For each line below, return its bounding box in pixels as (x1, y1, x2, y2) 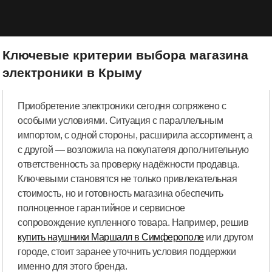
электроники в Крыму (2, 66, 143, 80)
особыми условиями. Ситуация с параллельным (18, 115, 223, 126)
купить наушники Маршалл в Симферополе (18, 232, 204, 243)
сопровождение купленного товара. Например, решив (18, 217, 249, 228)
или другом (203, 232, 254, 243)
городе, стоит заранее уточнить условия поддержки (18, 246, 236, 257)
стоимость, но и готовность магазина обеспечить (18, 188, 223, 199)
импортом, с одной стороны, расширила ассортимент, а (18, 130, 253, 141)
